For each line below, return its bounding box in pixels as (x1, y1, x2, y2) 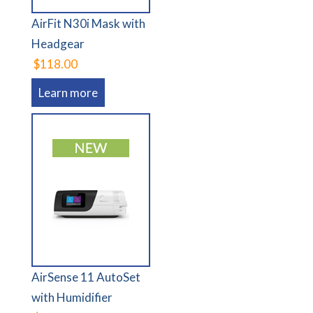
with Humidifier (31, 290, 113, 305)
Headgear (31, 36, 85, 52)
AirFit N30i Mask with (31, 16, 146, 31)
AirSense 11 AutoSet (31, 270, 141, 285)
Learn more (38, 85, 99, 101)
